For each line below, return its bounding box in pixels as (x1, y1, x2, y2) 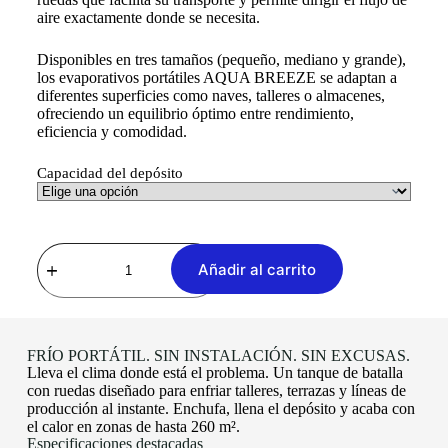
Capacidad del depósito (36, 164, 183, 181)
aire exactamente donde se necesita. (36, 8, 260, 26)
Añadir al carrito (197, 259, 316, 279)
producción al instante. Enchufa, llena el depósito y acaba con (26, 399, 415, 417)
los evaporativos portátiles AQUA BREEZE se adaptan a (36, 68, 397, 86)
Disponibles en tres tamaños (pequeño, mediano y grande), (36, 50, 406, 68)
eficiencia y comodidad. (36, 122, 187, 140)
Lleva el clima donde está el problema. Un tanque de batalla (26, 363, 403, 381)
